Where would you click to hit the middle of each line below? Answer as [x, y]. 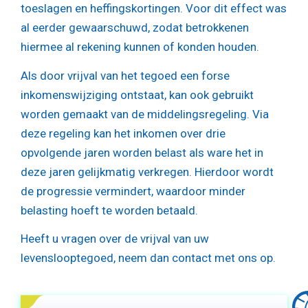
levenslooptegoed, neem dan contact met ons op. [148, 258]
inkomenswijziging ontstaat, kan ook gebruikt [137, 95]
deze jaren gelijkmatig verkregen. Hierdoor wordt [147, 172]
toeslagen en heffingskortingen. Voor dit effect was [154, 9]
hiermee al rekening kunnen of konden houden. [140, 47]
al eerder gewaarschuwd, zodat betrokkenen [135, 28]
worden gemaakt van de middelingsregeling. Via [145, 114]
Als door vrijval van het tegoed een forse [125, 75]
